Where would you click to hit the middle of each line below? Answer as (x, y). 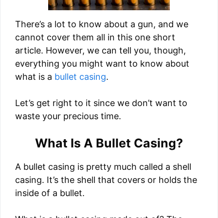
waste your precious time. (68, 116)
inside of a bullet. (50, 193)
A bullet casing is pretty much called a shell (103, 167)
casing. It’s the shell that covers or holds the (106, 180)
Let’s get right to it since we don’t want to (101, 103)
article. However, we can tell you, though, (100, 50)
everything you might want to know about (102, 64)
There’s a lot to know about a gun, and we (102, 24)
